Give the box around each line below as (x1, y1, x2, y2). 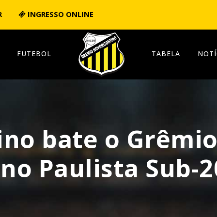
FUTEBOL (17, 49, 51, 58)
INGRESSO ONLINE (26, 9, 93, 19)
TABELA (152, 49, 180, 58)
